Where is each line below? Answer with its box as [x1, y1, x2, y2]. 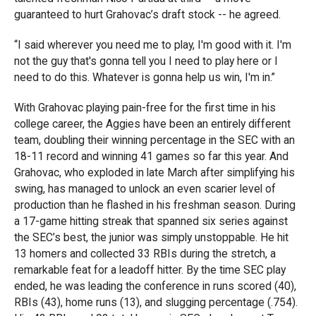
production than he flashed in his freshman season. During [14, 198, 296, 212]
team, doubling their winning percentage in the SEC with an [14, 133, 295, 147]
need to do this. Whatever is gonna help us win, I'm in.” [14, 71, 275, 84]
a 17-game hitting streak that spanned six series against [14, 214, 288, 228]
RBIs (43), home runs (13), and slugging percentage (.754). [14, 296, 298, 309]
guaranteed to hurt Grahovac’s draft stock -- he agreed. [14, 8, 281, 21]
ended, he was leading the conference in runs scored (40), [14, 279, 296, 293]
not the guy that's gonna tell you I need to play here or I [14, 54, 278, 68]
